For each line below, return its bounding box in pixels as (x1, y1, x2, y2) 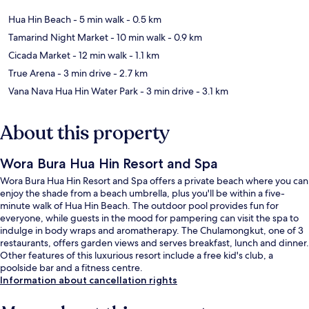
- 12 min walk (70, 48, 127, 61)
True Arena (8, 66, 55, 79)
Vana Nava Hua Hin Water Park (8, 84, 138, 97)
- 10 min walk (108, 30, 166, 43)
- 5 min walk (71, 12, 124, 26)
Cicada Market (8, 48, 70, 61)
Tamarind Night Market (8, 30, 108, 43)
